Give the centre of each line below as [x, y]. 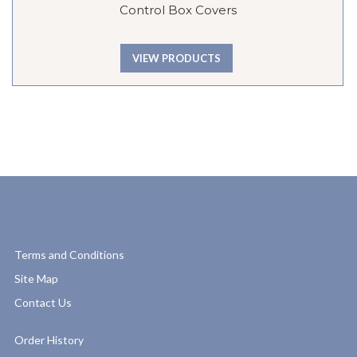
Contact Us [43, 303]
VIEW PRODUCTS [176, 59]
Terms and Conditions [69, 255]
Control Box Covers [178, 10]
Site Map [36, 279]
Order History [49, 340]
